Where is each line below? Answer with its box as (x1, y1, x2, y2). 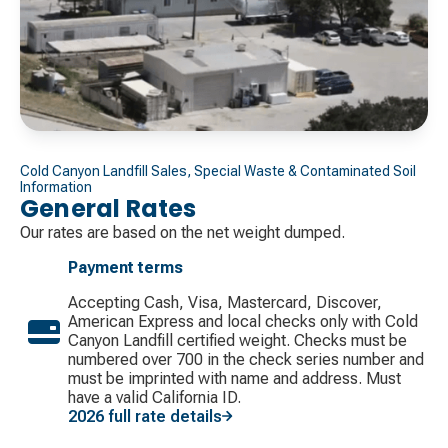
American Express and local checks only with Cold (68, 311, 418, 331)
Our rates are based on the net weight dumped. (20, 222, 345, 242)
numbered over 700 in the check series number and (68, 349, 424, 369)
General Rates (20, 191, 197, 225)
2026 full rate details (68, 406, 222, 426)
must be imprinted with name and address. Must (68, 368, 401, 388)
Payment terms (68, 257, 183, 277)
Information (20, 178, 92, 195)
